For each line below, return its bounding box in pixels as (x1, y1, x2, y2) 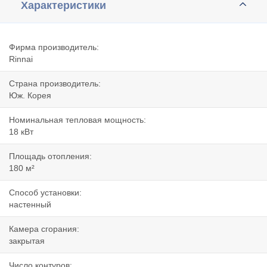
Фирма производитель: (9, 42, 99, 52)
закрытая (9, 236, 45, 246)
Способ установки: (9, 188, 82, 198)
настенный (9, 200, 51, 210)
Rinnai (9, 54, 33, 64)
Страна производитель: (9, 79, 101, 89)
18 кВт (9, 127, 33, 137)
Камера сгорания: (9, 224, 79, 234)
